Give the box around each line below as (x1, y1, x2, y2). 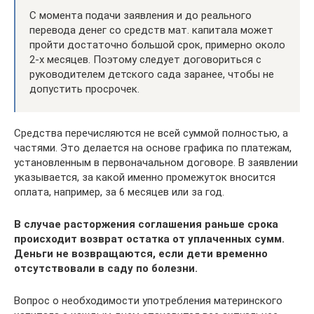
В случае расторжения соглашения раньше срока (14, 217, 278, 231)
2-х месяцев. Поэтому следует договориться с (29, 53, 261, 66)
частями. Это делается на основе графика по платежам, (14, 141, 292, 154)
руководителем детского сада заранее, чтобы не (29, 67, 274, 81)
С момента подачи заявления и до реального (29, 8, 252, 22)
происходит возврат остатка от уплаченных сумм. (14, 232, 285, 245)
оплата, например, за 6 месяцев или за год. (14, 185, 224, 198)
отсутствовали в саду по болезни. (14, 261, 198, 275)
